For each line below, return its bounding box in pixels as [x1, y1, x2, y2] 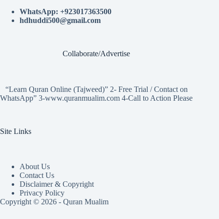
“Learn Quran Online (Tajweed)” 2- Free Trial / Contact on [5, 85, 188, 93]
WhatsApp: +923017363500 [20, 7, 111, 16]
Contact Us [20, 171, 54, 180]
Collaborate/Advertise [63, 49, 131, 58]
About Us [20, 162, 50, 171]
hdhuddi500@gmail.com [20, 16, 101, 24]
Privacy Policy [20, 189, 65, 197]
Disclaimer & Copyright [20, 180, 94, 189]
